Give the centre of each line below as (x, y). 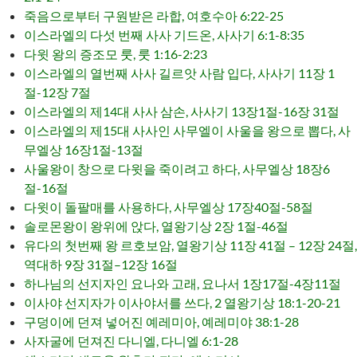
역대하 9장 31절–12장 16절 (101, 264)
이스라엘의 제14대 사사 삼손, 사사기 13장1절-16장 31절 (182, 111)
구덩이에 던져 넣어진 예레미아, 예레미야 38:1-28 (161, 322)
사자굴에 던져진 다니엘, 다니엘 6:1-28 (131, 341)
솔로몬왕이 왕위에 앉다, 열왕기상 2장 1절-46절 (156, 226)
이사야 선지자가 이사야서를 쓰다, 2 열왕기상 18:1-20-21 (182, 302)
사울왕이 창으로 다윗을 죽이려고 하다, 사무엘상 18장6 (177, 169)
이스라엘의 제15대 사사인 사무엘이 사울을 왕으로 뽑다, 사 (187, 130)
